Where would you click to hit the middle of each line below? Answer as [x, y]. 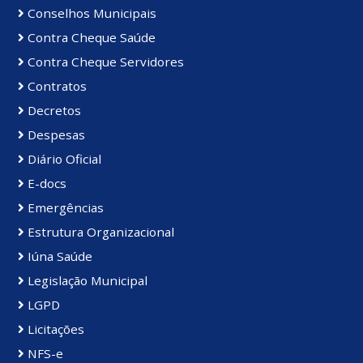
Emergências [64, 208]
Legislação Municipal [86, 281]
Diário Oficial [63, 159]
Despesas [55, 135]
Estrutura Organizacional [99, 232]
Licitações [54, 329]
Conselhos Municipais [90, 13]
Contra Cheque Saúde [90, 38]
